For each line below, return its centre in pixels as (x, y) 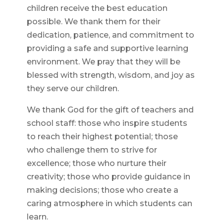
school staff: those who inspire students (107, 123)
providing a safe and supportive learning (107, 49)
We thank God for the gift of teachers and (110, 110)
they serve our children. (73, 89)
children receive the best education (97, 8)
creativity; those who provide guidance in (108, 177)
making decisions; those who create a (102, 190)
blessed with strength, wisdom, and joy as (111, 75)
